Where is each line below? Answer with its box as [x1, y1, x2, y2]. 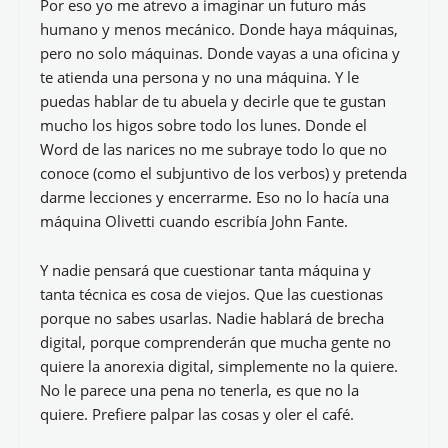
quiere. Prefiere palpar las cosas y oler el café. [40, 404, 354, 424]
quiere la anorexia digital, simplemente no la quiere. [40, 356, 398, 376]
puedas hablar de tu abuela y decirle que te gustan [40, 91, 386, 111]
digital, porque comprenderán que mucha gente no [40, 332, 391, 352]
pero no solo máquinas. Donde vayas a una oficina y [40, 43, 400, 63]
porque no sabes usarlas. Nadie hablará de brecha [40, 308, 384, 328]
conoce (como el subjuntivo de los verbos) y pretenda [40, 163, 407, 183]
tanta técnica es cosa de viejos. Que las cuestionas [40, 284, 383, 304]
